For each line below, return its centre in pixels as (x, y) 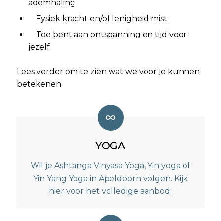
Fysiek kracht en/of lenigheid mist (101, 18)
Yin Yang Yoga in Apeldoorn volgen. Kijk (110, 179)
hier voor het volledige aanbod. (110, 191)
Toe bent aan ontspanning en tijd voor (111, 34)
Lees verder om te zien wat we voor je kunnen (108, 71)
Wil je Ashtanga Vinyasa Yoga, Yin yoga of (110, 166)
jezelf (39, 47)
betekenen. (39, 84)
